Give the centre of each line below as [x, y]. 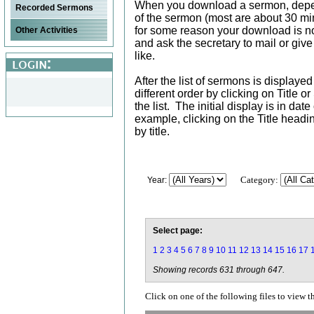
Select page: [177, 231]
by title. [152, 131]
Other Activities [47, 30]
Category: [260, 180]
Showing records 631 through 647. [218, 270]
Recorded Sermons [54, 8]
